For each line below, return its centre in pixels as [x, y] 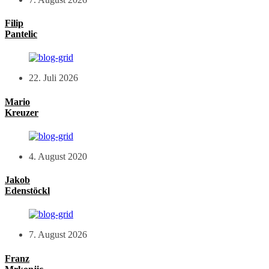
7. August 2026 [58, 235]
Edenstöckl [27, 191]
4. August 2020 [58, 156]
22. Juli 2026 [53, 78]
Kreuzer [22, 112]
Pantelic [21, 34]
